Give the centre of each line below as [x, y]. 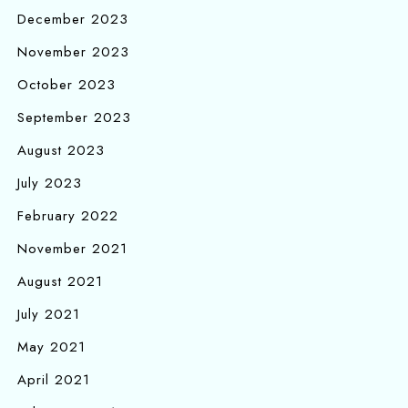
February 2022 [68, 216]
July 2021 [49, 315]
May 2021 [51, 347]
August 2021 [60, 282]
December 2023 [73, 20]
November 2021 [72, 249]
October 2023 [66, 85]
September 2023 [74, 118]
